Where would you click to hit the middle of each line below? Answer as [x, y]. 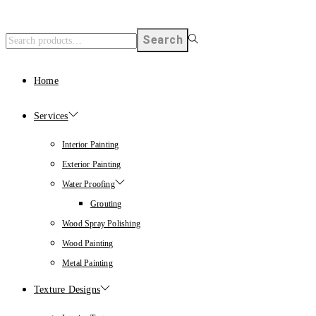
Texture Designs [67, 290]
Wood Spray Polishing [101, 224]
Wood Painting [88, 244]
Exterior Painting [92, 165]
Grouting [106, 204]
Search [163, 40]
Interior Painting [91, 145]
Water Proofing [89, 184]
